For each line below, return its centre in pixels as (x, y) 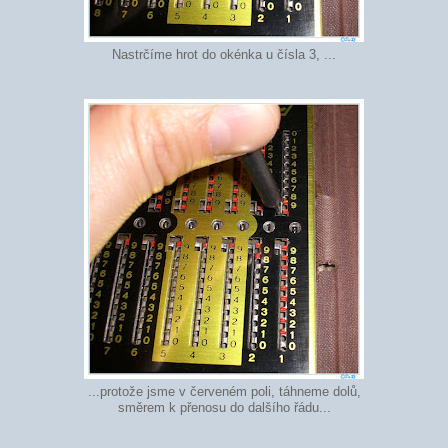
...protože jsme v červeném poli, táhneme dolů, (224, 391)
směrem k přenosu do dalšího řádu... (224, 407)
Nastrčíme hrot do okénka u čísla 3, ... (224, 55)
